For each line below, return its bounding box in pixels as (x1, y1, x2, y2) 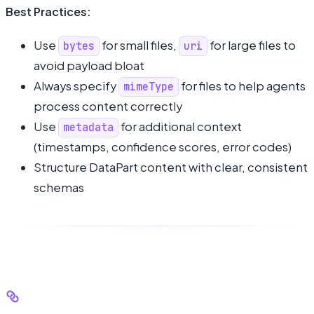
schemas (34, 179, 84, 195)
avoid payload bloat (34, 57, 144, 73)
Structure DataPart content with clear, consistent (34, 159, 308, 175)
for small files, (100, 37, 179, 53)
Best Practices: (6, 4, 91, 19)
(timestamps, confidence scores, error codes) (34, 139, 292, 154)
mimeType (123, 79, 175, 94)
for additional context (118, 118, 243, 134)
